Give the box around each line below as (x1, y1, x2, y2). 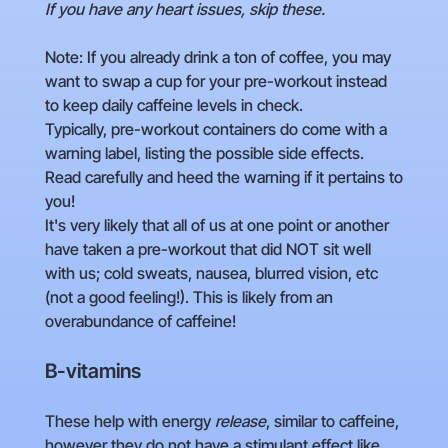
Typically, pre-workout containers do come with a (44, 119, 387, 140)
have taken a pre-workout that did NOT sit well (44, 239, 371, 260)
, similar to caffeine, (265, 411, 399, 432)
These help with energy (44, 411, 215, 432)
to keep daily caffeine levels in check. (44, 95, 303, 116)
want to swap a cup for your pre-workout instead (44, 71, 387, 92)
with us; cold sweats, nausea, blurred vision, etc (44, 263, 378, 284)
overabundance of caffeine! (44, 311, 236, 332)
